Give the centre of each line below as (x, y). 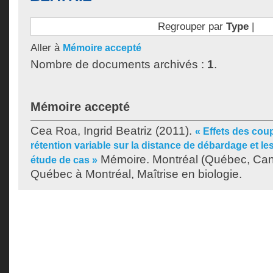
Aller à (47, 48)
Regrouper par (192, 26)
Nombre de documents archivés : (119, 64)
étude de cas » (64, 160)
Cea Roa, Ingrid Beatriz (91, 131)
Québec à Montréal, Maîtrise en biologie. (136, 174)
